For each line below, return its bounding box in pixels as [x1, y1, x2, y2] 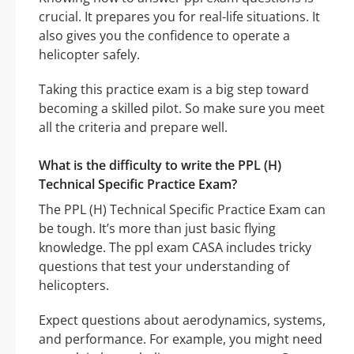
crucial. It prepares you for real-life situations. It [39, 8, 320, 26]
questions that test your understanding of [39, 258, 289, 276]
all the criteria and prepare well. [39, 119, 228, 137]
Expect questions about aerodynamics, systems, [39, 311, 326, 330]
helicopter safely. [39, 46, 140, 64]
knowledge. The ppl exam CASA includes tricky [39, 239, 311, 257]
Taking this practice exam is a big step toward [39, 81, 309, 99]
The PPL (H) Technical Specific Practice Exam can [39, 201, 326, 219]
